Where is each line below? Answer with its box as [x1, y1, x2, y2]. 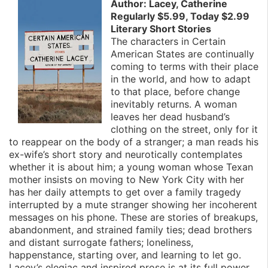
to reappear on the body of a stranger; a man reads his [9, 135, 258, 148]
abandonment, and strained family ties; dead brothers [9, 223, 252, 236]
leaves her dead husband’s [111, 110, 230, 123]
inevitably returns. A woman [111, 98, 237, 110]
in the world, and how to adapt [111, 72, 251, 85]
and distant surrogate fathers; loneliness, [9, 236, 193, 248]
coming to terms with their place [111, 60, 258, 72]
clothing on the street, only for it [111, 123, 258, 135]
